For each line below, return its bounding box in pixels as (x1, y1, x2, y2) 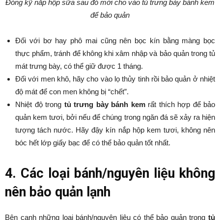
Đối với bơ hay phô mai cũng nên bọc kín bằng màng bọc (15, 36, 215, 45)
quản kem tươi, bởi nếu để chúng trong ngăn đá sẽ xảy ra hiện (15, 113, 215, 122)
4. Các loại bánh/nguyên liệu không (5, 165, 215, 182)
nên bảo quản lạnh (5, 184, 110, 200)
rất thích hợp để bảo (145, 100, 215, 109)
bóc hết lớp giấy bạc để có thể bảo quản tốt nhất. (15, 138, 170, 147)
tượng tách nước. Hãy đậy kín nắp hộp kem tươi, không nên (15, 126, 215, 135)
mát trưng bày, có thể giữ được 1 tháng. (15, 62, 143, 71)
